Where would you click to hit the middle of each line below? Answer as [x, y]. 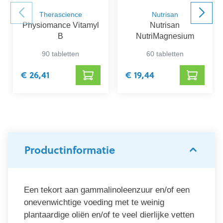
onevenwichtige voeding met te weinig [94, 203]
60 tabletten [165, 54]
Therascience [60, 15]
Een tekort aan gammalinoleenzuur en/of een [107, 190]
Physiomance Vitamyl [60, 25]
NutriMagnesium [165, 36]
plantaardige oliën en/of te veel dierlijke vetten [109, 215]
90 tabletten [61, 54]
